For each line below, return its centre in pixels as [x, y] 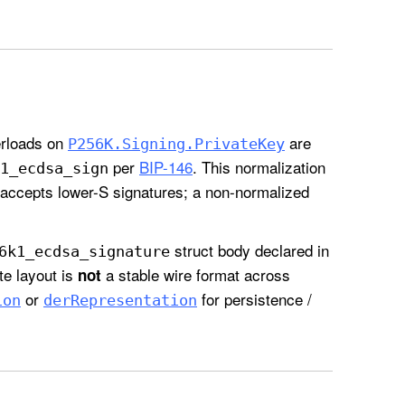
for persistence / [254, 299]
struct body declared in [250, 250]
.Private [221, 143]
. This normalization [259, 166]
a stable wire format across [196, 275]
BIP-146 [166, 166]
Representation [134, 301]
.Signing [149, 143]
